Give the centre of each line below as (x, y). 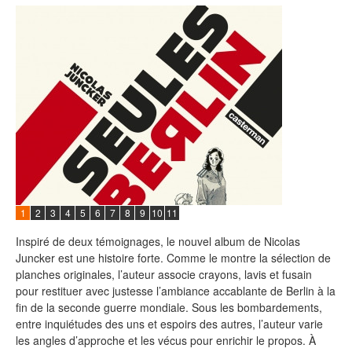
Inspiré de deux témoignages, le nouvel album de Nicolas (158, 242)
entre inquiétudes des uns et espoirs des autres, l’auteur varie (169, 324)
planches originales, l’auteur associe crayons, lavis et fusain (164, 275)
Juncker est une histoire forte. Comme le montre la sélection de (173, 258)
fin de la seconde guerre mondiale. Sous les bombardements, (169, 308)
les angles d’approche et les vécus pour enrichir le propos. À (166, 341)
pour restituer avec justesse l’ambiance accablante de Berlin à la (176, 291)
